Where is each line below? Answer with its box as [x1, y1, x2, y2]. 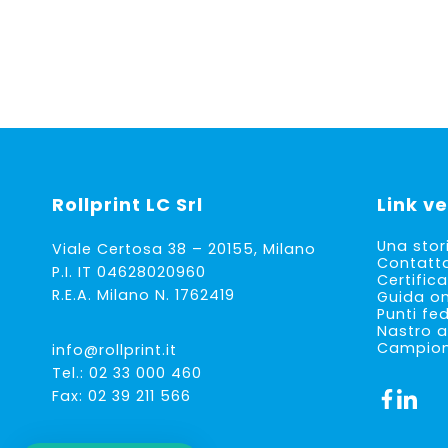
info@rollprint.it [52, 340, 177, 360]
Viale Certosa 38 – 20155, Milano [52, 239, 316, 259]
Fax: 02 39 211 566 [52, 386, 191, 406]
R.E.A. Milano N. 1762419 [52, 285, 235, 305]
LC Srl [141, 192, 203, 217]
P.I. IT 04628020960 [52, 262, 206, 282]
